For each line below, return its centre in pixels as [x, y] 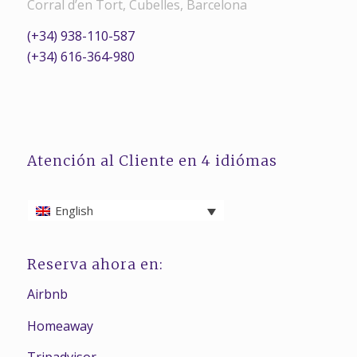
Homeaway [60, 326]
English [74, 211]
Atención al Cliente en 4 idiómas [152, 161]
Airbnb [47, 294]
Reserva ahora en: [95, 265]
